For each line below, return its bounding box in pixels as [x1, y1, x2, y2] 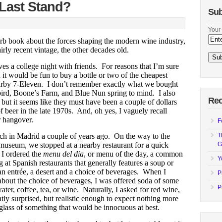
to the [153, 132, 170, 140]
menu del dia [43, 150, 84, 158]
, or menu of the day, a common [84, 150, 183, 158]
